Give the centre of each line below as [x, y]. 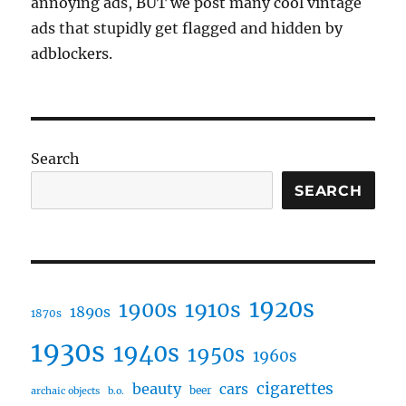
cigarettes [295, 389]
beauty [157, 389]
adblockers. [72, 54]
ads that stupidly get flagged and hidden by [187, 29]
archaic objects [66, 391]
